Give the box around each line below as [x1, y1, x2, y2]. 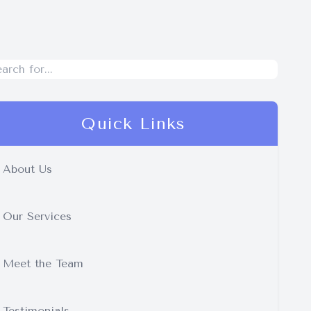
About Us [3, 162, 52, 176]
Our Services [3, 210, 72, 224]
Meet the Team [3, 257, 83, 271]
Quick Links [81, 114, 186, 134]
